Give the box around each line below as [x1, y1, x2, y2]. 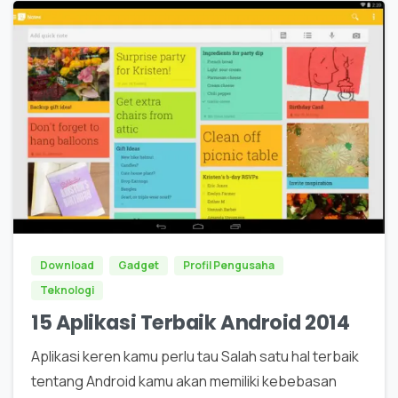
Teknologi [40, 282, 94, 298]
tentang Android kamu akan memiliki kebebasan [31, 370, 337, 391]
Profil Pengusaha [183, 257, 275, 273]
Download [40, 257, 94, 273]
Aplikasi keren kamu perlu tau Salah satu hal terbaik [31, 346, 359, 366]
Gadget [118, 257, 159, 273]
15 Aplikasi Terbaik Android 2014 [31, 307, 350, 337]
